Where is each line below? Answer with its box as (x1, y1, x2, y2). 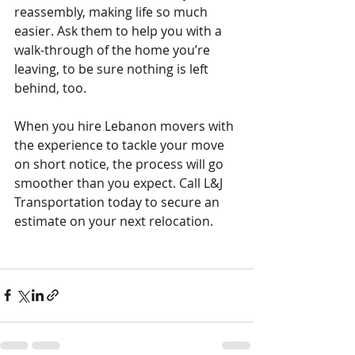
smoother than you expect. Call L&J (14, 174, 226, 192)
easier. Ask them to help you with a (14, 21, 225, 40)
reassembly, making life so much (14, 2, 211, 21)
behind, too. (14, 78, 86, 97)
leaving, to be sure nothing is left (14, 59, 212, 78)
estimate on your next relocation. (14, 212, 213, 230)
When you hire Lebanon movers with (14, 116, 237, 135)
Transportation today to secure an (14, 193, 223, 211)
